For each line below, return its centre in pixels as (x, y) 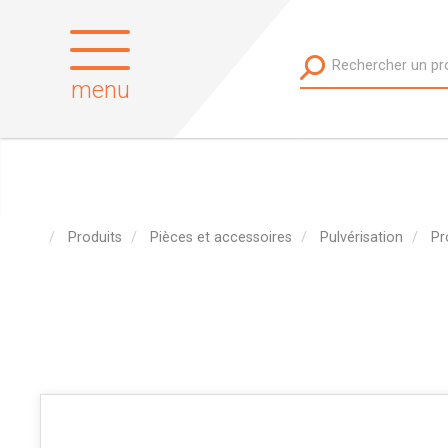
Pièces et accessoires (221, 237)
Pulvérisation (361, 237)
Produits (95, 237)
